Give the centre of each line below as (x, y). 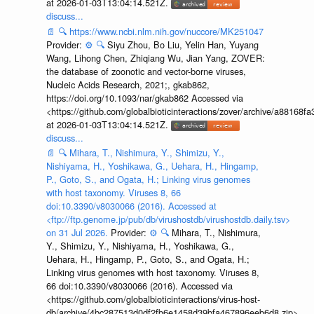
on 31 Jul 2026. (78, 233)
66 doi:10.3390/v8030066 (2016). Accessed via (139, 286)
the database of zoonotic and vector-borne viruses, (146, 71)
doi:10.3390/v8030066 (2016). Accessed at (131, 206)
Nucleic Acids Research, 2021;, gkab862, (128, 84)
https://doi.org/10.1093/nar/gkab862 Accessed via (144, 97)
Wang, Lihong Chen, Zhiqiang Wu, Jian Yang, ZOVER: (155, 57)
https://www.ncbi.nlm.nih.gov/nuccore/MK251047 (166, 31)
